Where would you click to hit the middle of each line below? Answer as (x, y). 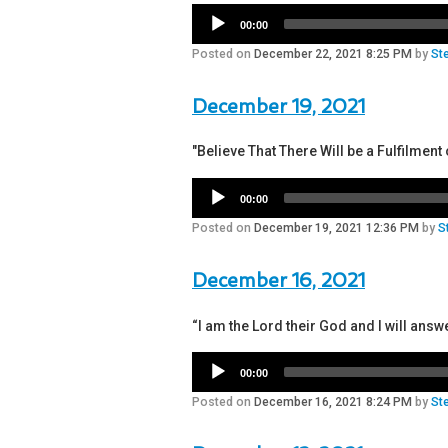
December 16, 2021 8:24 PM (333, 402)
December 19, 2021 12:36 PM (336, 228)
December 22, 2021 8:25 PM (333, 53)
